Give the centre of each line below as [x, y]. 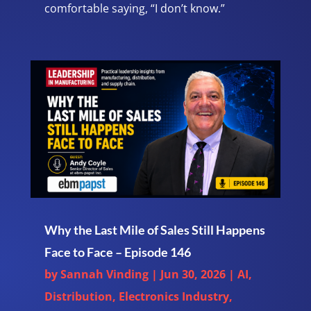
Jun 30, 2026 [193, 275]
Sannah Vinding [104, 275]
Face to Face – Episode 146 [117, 252]
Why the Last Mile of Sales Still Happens [154, 230]
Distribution [78, 297]
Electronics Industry [174, 297]
